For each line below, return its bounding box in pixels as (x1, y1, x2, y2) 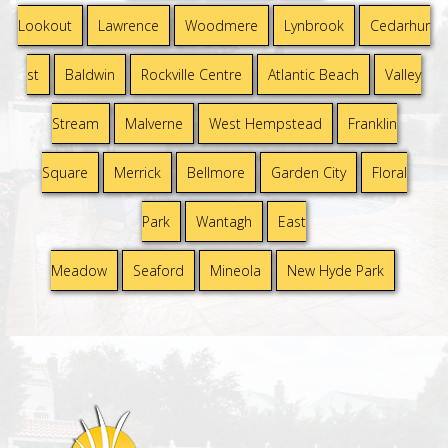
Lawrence (98, 16, 159, 36)
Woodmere (185, 16, 258, 36)
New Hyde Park (287, 261, 384, 281)
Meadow (51, 261, 107, 281)
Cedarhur (370, 16, 430, 36)
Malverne (124, 114, 183, 134)
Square (41, 163, 88, 183)
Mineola (210, 261, 261, 281)
